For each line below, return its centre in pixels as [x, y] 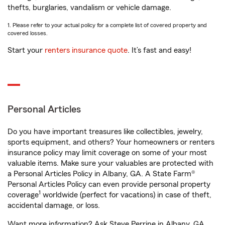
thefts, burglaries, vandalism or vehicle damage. [89, 8]
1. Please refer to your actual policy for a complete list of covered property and [107, 25]
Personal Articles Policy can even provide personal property [109, 185]
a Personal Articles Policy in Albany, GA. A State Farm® [101, 174]
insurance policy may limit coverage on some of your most [107, 153]
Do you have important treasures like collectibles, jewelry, [105, 132]
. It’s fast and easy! [159, 50]
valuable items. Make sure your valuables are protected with [110, 163]
